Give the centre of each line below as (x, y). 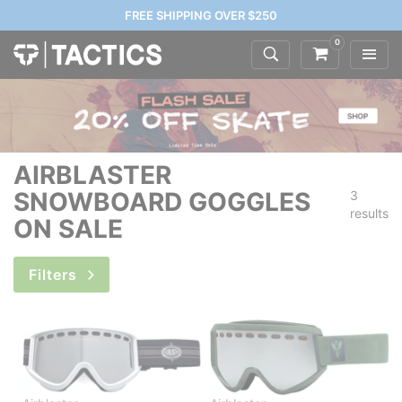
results (369, 213)
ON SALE (68, 229)
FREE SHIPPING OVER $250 (201, 15)
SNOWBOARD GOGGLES (162, 202)
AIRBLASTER (92, 175)
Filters (55, 275)
